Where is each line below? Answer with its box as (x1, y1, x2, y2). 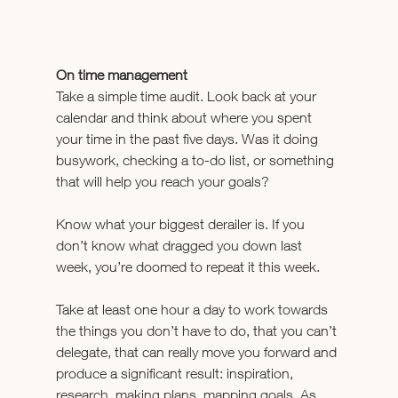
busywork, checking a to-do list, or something (55, 151, 338, 168)
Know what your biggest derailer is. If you (55, 215, 308, 232)
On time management (55, 66, 187, 83)
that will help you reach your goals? (55, 172, 269, 189)
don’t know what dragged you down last (55, 236, 306, 253)
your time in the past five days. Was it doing (55, 130, 322, 147)
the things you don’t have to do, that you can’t (55, 322, 340, 338)
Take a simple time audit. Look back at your (55, 87, 320, 104)
